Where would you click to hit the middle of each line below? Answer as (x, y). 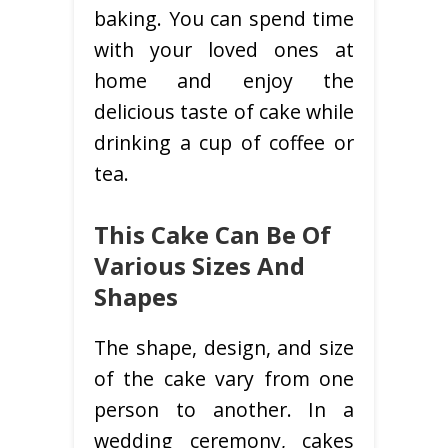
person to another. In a (224, 410)
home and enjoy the (224, 81)
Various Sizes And (199, 266)
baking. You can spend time (224, 19)
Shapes (136, 297)
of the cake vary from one (224, 379)
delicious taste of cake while (224, 112)
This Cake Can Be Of (212, 235)
